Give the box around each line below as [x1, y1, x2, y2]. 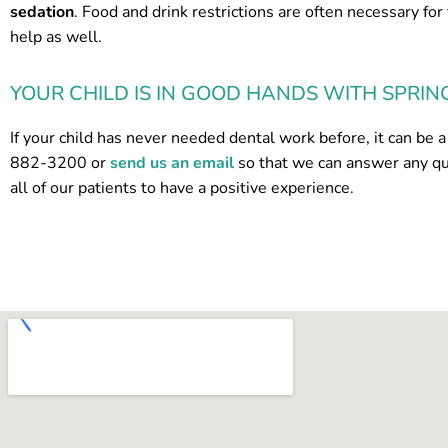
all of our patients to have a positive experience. [10, 177, 354, 200]
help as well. [10, 26, 102, 49]
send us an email [110, 152, 234, 175]
